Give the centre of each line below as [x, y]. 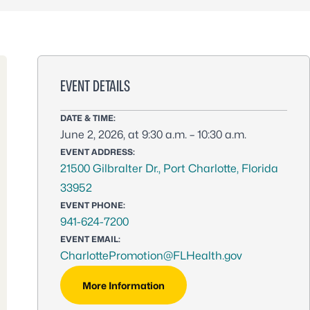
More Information [124, 285]
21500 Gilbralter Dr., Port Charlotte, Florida [169, 168]
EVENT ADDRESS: [98, 152]
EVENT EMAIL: [90, 239]
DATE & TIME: [88, 118]
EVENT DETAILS [95, 86]
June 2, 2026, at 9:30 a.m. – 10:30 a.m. [153, 135]
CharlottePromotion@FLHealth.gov [151, 256]
